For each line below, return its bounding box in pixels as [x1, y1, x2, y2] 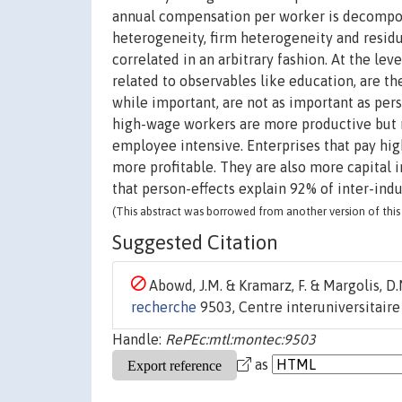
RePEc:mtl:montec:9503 [165, 331, 316, 348]
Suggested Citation [112, 231, 278, 255]
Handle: [112, 331, 165, 348]
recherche [131, 299, 197, 316]
